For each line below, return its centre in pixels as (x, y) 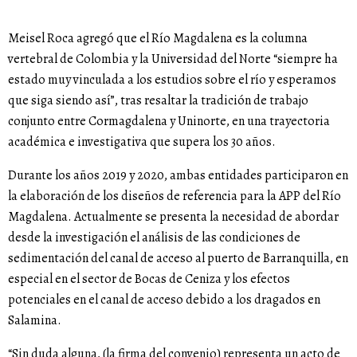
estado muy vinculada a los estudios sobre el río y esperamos (172, 80)
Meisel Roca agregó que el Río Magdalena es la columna (158, 39)
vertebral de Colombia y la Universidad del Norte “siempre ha (173, 59)
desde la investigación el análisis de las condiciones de (154, 238)
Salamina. (35, 321)
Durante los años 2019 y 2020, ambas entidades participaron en (178, 176)
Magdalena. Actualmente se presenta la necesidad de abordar (173, 217)
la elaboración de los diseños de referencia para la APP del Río (175, 196)
